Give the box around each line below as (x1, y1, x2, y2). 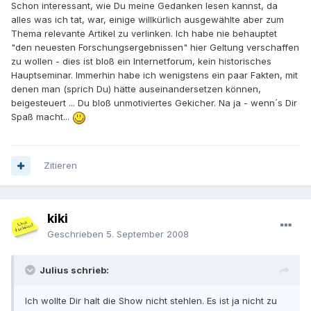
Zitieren (44, 160, 77, 171)
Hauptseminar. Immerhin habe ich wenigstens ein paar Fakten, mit (11, 69, 298, 81)
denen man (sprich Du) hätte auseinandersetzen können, (11, 83, 261, 95)
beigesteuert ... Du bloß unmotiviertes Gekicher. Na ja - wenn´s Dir (11, 97, 297, 109)
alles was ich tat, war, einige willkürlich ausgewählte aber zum (11, 14, 284, 26)
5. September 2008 (106, 228, 189, 240)
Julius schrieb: (40, 264, 109, 276)
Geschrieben (47, 228, 106, 240)
